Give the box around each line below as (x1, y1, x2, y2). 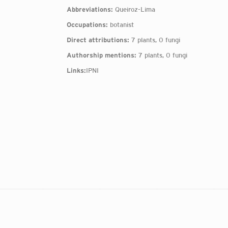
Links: (66, 67, 86, 74)
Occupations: (66, 21, 108, 28)
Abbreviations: (66, 6, 113, 13)
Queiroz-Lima (112, 6, 155, 13)
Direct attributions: (66, 36, 129, 44)
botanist (107, 21, 134, 28)
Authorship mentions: (66, 51, 136, 59)
